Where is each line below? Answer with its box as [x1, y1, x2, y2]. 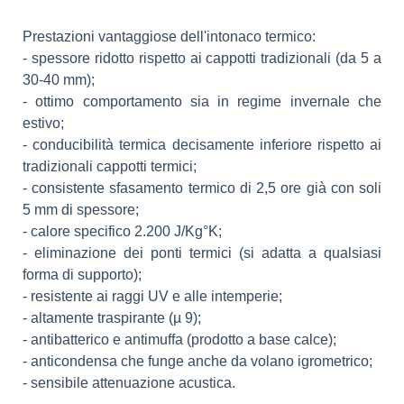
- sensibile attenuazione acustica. [23, 374, 235, 390]
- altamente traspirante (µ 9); [23, 309, 201, 326]
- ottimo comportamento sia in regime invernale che [23, 93, 381, 109]
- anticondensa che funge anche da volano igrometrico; [23, 353, 372, 369]
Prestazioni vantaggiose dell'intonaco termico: [23, 28, 316, 44]
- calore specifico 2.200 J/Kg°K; [23, 223, 222, 239]
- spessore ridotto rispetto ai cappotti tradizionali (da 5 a [23, 50, 381, 66]
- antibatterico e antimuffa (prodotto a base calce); [23, 331, 336, 347]
